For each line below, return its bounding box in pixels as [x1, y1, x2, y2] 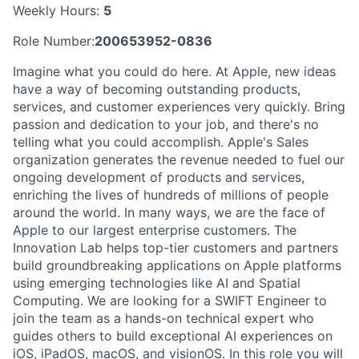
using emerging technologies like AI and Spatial [13, 274, 301, 291]
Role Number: [13, 32, 95, 49]
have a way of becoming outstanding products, [13, 80, 301, 97]
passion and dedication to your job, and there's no [13, 115, 319, 132]
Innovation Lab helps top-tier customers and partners [13, 239, 338, 256]
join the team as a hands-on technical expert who [13, 309, 314, 326]
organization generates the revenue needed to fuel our [13, 151, 345, 167]
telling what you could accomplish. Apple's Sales [13, 133, 309, 150]
